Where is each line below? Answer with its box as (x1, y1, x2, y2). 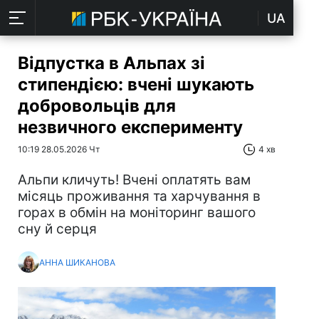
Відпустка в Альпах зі (18, 53, 205, 73)
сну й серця (18, 221, 97, 237)
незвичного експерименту (18, 117, 243, 137)
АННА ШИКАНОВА (39, 256, 115, 268)
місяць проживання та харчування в (18, 188, 261, 204)
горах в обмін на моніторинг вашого (18, 204, 256, 221)
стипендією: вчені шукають (18, 74, 254, 95)
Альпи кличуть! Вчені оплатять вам (18, 172, 251, 188)
